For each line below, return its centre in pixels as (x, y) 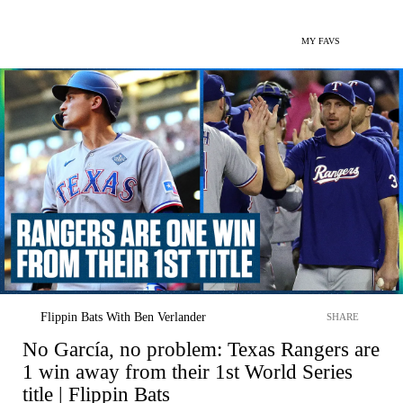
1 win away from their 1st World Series (188, 372)
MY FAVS (321, 41)
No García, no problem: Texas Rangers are (201, 349)
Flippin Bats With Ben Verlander (123, 317)
